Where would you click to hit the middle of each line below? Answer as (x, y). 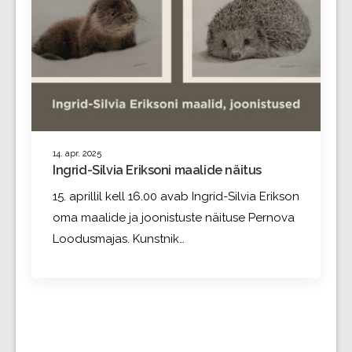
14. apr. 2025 (77, 153)
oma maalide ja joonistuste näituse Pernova (174, 218)
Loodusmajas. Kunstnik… (119, 239)
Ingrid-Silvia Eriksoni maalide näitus (157, 170)
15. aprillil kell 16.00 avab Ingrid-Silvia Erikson (176, 197)
